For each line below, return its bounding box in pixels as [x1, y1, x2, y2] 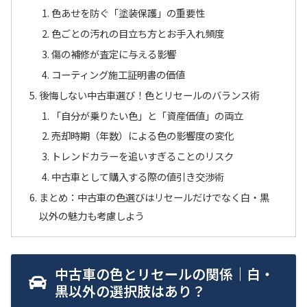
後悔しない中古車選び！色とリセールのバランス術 [39, 87, 260, 102]
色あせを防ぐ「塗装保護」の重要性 [51, 5, 205, 21]
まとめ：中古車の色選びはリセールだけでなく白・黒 [39, 190, 270, 205]
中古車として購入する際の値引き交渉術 [51, 169, 224, 184]
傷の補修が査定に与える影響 [51, 46, 176, 61]
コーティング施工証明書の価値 [51, 66, 185, 82]
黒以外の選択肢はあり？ [55, 281, 206, 302]
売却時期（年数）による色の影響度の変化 [51, 128, 234, 143]
